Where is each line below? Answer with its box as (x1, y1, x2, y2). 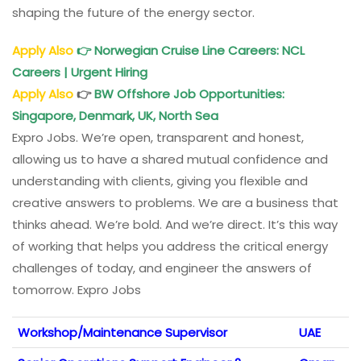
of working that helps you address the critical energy (12, 238, 328, 255)
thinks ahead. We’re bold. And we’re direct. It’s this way (12, 216, 338, 234)
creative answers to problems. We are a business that (12, 194, 338, 212)
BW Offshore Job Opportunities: (94, 85, 284, 103)
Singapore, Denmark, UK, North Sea (12, 107, 222, 125)
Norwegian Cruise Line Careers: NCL (91, 42, 305, 60)
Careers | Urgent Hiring (12, 64, 151, 81)
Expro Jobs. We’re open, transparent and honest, (12, 129, 304, 147)
